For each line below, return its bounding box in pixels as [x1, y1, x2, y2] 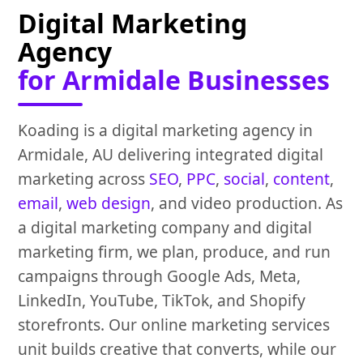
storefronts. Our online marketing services [18, 314, 331, 336]
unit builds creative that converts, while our [18, 338, 337, 361]
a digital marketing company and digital [18, 216, 313, 239]
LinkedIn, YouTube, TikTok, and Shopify [18, 289, 306, 312]
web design [66, 192, 152, 215]
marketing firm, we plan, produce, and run [18, 241, 331, 263]
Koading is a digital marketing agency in [18, 119, 314, 142]
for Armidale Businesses [18, 62, 331, 98]
